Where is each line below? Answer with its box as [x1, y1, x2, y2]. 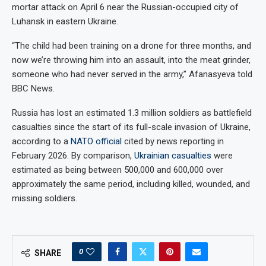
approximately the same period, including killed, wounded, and [12, 179, 250, 190]
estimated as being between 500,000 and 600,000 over [12, 164, 223, 176]
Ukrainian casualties [134, 150, 211, 161]
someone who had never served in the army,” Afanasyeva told [12, 69, 252, 80]
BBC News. [12, 83, 55, 94]
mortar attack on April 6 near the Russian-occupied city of [12, 2, 239, 13]
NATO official [71, 136, 122, 147]
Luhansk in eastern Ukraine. [12, 16, 118, 27]
